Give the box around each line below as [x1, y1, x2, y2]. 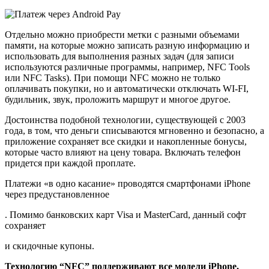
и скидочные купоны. [5, 241, 94, 252]
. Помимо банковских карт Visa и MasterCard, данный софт [5, 210, 246, 220]
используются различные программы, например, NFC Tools [5, 62, 250, 73]
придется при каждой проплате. [5, 158, 136, 169]
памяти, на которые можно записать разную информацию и [5, 40, 250, 51]
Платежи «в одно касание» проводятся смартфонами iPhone [5, 178, 250, 189]
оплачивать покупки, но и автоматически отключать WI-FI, [5, 83, 249, 94]
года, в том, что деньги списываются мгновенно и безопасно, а [5, 125, 264, 136]
